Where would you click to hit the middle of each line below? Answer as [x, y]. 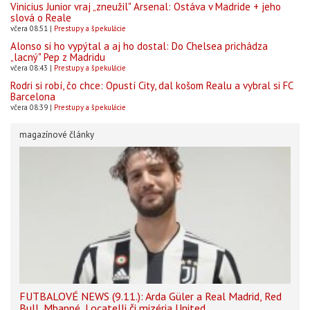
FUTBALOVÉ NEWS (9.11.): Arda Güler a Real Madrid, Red [151, 297]
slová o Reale [41, 17]
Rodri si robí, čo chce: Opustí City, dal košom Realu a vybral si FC [152, 85]
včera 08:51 [29, 28]
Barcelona [33, 96]
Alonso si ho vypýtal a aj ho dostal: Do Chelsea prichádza [139, 46]
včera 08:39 [29, 107]
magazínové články [57, 134]
